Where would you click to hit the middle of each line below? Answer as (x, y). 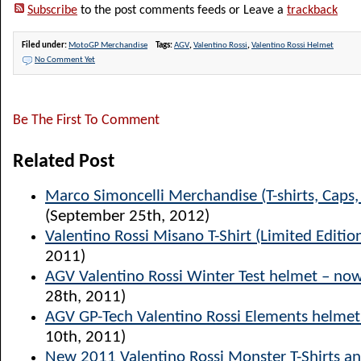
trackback (312, 10)
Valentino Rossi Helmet (293, 46)
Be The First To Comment (86, 120)
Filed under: (45, 46)
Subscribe (52, 10)
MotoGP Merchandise (108, 46)
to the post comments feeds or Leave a (182, 10)
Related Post (64, 162)
